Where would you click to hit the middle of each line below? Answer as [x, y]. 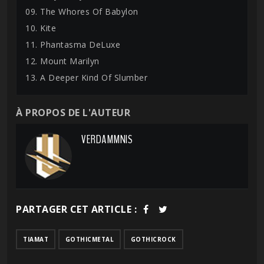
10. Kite [41, 28]
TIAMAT [36, 239]
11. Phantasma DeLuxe [73, 44]
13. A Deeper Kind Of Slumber [86, 77]
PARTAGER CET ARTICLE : [76, 209]
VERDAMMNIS [107, 139]
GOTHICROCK [153, 239]
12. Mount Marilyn [62, 61]
